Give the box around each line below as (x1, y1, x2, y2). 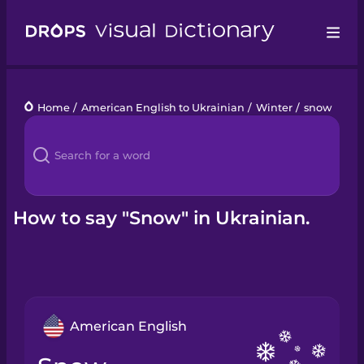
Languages (24, 112, 90, 126)
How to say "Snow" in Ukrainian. (13, 206, 310, 229)
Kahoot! (24, 193, 70, 207)
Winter (255, 101, 292, 114)
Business (24, 234, 79, 248)
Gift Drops (24, 275, 83, 288)
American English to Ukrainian (80, 101, 245, 114)
